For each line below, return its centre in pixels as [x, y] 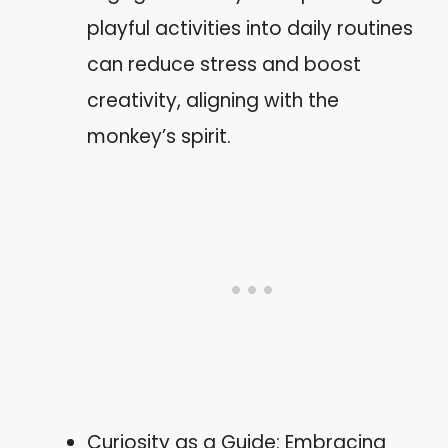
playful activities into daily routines [250, 28]
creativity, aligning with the [213, 100]
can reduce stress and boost [224, 64]
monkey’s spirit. [159, 136]
